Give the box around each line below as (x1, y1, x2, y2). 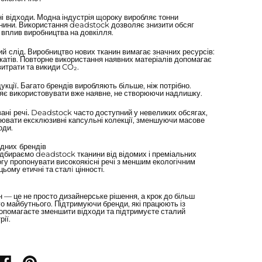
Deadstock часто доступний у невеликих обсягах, (29, 107, 208, 117)
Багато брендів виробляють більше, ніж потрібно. (18, 81, 191, 90)
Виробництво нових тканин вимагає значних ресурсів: (25, 46, 215, 56)
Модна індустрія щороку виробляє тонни (35, 12, 178, 22)
